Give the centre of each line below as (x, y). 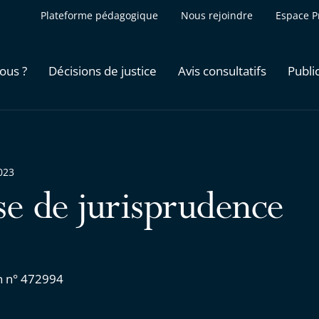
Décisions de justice (103, 70)
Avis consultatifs (222, 70)
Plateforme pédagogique (99, 15)
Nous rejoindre (217, 15)
